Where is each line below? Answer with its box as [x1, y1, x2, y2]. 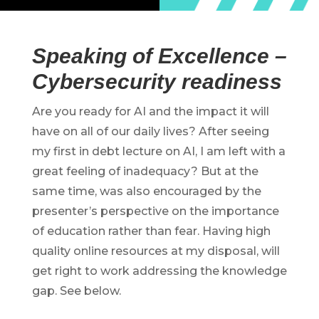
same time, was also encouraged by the [31, 184, 261, 198]
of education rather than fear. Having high [31, 224, 271, 238]
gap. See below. [31, 283, 121, 298]
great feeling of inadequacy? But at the [31, 164, 258, 178]
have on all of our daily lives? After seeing [31, 124, 269, 138]
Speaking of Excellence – [31, 43, 287, 68]
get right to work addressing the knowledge [31, 263, 287, 278]
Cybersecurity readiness [31, 69, 282, 93]
